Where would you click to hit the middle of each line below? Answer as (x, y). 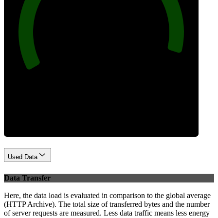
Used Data (23, 157)
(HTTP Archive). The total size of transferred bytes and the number (107, 204)
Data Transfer (27, 178)
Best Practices (101, 98)
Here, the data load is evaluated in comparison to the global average (107, 196)
